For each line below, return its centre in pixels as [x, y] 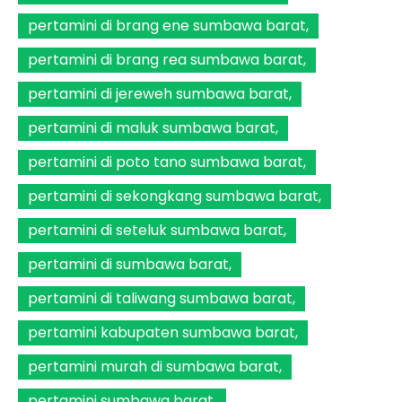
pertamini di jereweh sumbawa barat [158, 94]
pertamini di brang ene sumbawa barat [167, 26]
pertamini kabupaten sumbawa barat [162, 333]
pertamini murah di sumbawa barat [153, 367]
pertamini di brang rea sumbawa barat [166, 60]
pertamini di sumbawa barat [128, 265]
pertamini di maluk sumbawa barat [152, 128]
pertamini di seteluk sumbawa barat [156, 231]
